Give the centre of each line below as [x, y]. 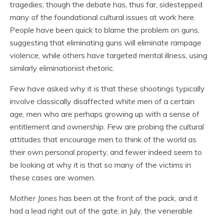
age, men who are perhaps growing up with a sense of [105, 114]
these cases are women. [53, 177]
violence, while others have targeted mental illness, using [109, 55]
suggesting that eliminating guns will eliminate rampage [106, 43]
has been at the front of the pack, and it [128, 198]
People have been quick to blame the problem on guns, [105, 30]
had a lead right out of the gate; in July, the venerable [101, 211]
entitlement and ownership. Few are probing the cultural [107, 127]
